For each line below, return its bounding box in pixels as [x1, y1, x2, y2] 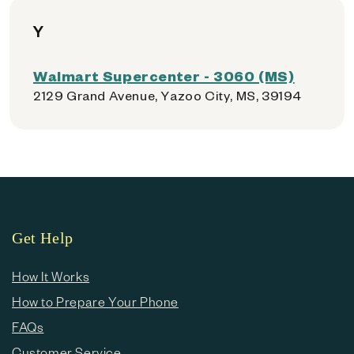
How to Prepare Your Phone [12, 293, 179, 310]
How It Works [12, 268, 90, 284]
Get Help [12, 229, 73, 247]
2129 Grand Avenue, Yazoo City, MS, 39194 [33, 87, 302, 104]
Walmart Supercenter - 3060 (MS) [33, 66, 295, 85]
